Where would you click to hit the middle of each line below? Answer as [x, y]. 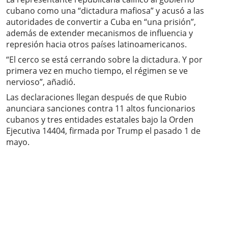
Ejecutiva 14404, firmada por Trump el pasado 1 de [103, 131]
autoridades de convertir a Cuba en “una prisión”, [101, 22]
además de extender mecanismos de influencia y [99, 33]
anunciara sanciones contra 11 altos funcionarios [101, 109]
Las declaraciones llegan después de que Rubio [96, 97]
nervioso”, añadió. [41, 82]
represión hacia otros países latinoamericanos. [96, 45]
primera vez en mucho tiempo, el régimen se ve [97, 71]
